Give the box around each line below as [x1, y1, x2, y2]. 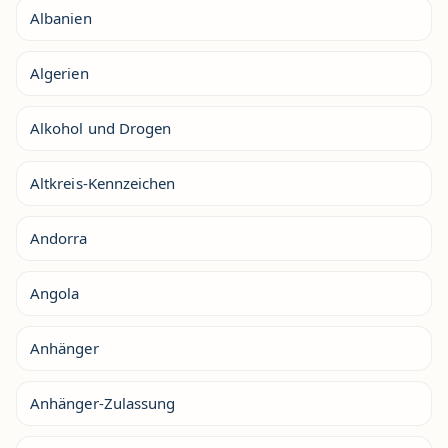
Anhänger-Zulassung [30, 393, 176, 413]
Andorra [30, 228, 88, 248]
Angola [30, 283, 80, 303]
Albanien [30, 8, 92, 28]
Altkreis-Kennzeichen [30, 173, 176, 193]
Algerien [30, 63, 89, 83]
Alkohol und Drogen [30, 118, 172, 138]
